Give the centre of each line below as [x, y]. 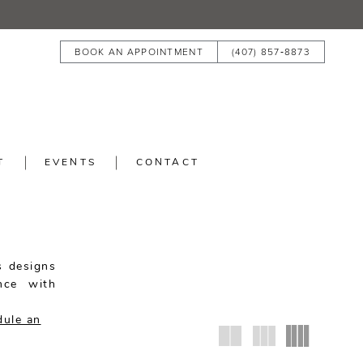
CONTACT [167, 163]
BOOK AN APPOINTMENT [139, 52]
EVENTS [70, 163]
